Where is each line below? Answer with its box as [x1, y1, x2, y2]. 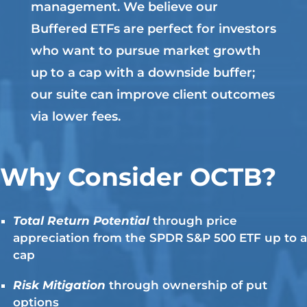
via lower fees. [30, 108, 121, 124]
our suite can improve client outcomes [30, 86, 275, 102]
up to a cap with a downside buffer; [30, 64, 255, 80]
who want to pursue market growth [30, 42, 260, 58]
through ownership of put [109, 278, 267, 292]
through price [153, 213, 237, 228]
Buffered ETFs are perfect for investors [30, 21, 276, 36]
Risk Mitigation [13, 278, 109, 292]
